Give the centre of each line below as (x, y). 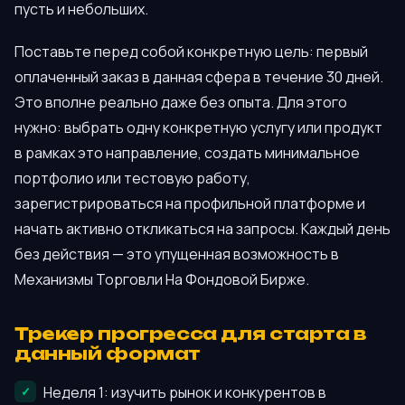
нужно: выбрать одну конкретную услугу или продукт (198, 128)
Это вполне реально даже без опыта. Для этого (181, 103)
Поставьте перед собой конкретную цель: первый (191, 52)
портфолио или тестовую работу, (132, 179)
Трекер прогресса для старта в (191, 333)
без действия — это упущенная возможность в (177, 254)
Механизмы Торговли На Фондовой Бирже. (162, 280)
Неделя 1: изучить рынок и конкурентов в (185, 393)
